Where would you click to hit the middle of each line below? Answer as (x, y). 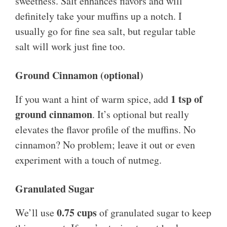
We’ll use (36, 213)
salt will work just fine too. (70, 47)
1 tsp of (187, 99)
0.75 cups (77, 213)
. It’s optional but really (141, 115)
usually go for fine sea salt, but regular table (105, 31)
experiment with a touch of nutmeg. (88, 160)
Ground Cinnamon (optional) (79, 75)
